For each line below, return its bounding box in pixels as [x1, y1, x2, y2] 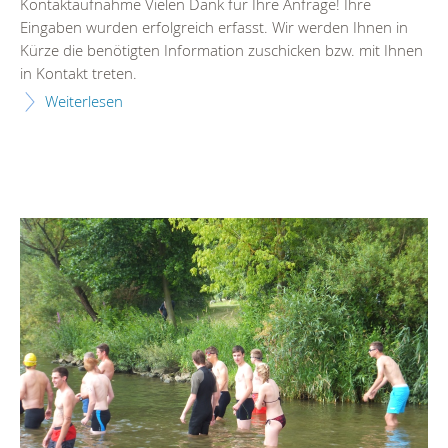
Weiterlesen [45, 90, 123, 111]
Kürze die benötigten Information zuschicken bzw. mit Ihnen [20, 39, 423, 60]
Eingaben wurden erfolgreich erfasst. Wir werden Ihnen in [20, 16, 408, 37]
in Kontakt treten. [20, 62, 141, 83]
